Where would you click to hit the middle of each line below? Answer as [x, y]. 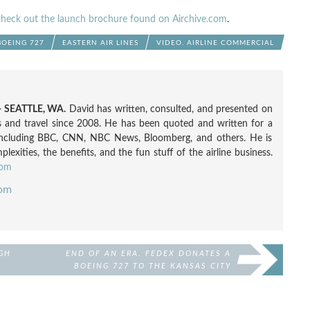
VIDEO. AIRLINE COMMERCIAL [215, 43]
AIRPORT [211, 279]
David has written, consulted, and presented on [169, 109]
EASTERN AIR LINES [100, 43]
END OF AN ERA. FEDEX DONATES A [148, 254]
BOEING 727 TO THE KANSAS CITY [152, 266]
